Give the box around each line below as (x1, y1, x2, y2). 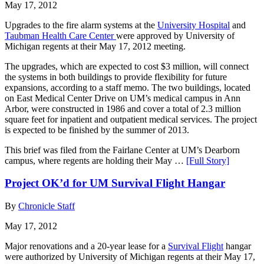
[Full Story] (186, 155, 229, 166)
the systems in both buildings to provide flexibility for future (5, 71, 227, 82)
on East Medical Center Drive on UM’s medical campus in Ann (5, 93, 240, 103)
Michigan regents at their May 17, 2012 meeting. (5, 41, 186, 51)
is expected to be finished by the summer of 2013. (5, 124, 189, 135)
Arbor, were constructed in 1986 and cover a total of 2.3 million (5, 103, 241, 114)
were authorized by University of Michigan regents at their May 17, (5, 251, 255, 262)
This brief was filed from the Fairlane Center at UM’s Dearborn (5, 144, 240, 155)
